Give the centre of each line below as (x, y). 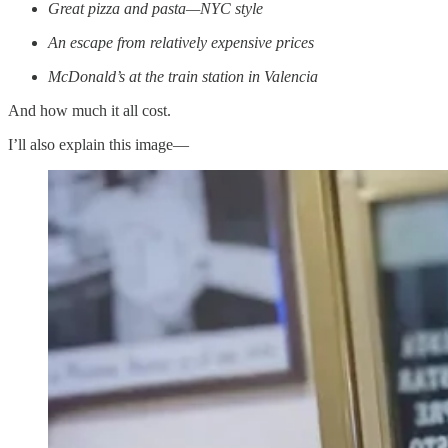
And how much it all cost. (89, 110)
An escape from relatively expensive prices (181, 42)
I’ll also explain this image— (98, 144)
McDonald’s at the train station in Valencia (183, 76)
